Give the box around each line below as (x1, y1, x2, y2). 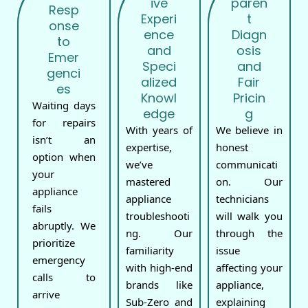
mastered (125, 175, 170, 189)
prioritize (32, 236, 75, 250)
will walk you (215, 209, 283, 223)
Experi (141, 10, 177, 28)
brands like (125, 278, 192, 292)
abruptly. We (32, 219, 96, 233)
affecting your (215, 261, 283, 275)
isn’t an (32, 133, 96, 147)
